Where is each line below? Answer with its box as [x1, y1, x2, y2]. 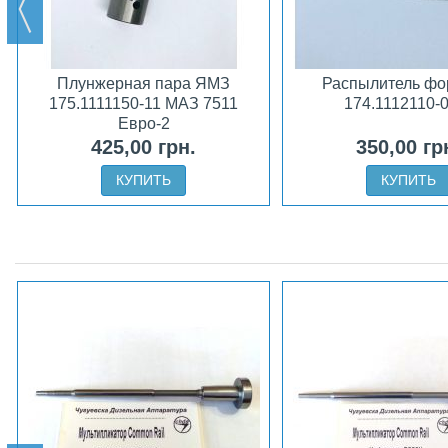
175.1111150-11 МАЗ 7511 [49, 95, 238, 112]
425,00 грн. [91, 136, 196, 158]
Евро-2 [117, 115, 170, 132]
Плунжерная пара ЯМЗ [57, 75, 230, 92]
